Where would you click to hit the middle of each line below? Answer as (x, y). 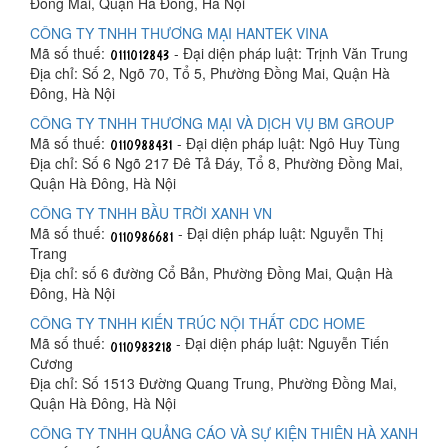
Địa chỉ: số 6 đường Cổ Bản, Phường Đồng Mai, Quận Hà (211, 273)
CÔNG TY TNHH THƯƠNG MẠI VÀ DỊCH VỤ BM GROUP (212, 123)
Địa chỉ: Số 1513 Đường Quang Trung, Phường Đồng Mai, (213, 383)
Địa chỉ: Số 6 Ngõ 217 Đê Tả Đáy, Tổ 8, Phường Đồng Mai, (216, 163)
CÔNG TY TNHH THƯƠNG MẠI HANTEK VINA (179, 33)
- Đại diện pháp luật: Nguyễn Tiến (280, 343)
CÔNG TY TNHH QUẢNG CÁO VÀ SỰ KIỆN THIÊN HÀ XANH (224, 433)
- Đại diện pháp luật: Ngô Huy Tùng (286, 143)
